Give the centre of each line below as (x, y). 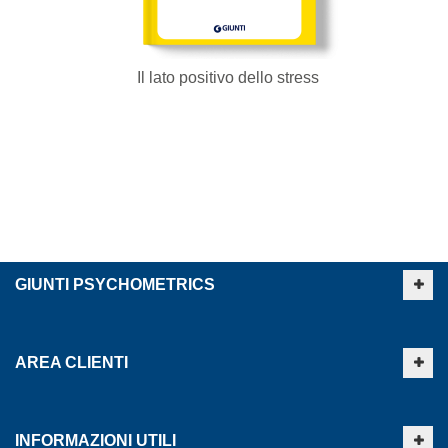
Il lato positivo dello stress (228, 77)
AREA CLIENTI (71, 362)
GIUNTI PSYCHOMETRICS (115, 284)
